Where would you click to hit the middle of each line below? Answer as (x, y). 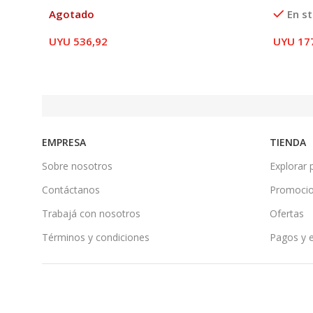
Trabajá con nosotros (91, 213)
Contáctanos (71, 189)
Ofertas (287, 213)
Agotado (72, 14)
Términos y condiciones (96, 237)
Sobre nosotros (77, 166)
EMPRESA (64, 142)
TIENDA (288, 142)
